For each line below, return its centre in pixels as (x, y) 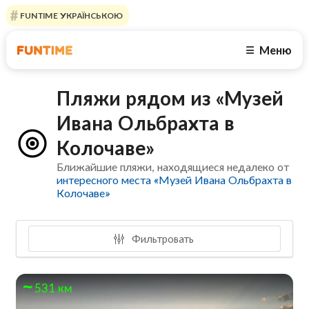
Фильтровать (162, 238)
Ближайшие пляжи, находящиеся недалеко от (173, 167)
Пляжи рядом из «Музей (170, 98)
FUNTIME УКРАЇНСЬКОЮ (70, 16)
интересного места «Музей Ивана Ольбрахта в (175, 180)
